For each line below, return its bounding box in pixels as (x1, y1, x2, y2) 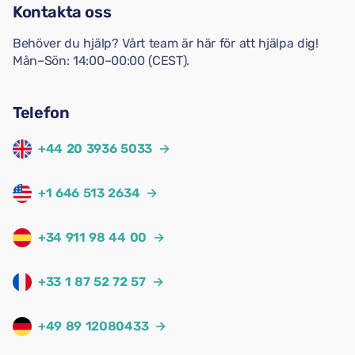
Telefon (13, 103, 70, 122)
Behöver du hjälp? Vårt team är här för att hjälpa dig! (13, 36, 319, 51)
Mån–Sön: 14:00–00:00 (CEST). (13, 53, 190, 68)
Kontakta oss (13, 2, 112, 21)
